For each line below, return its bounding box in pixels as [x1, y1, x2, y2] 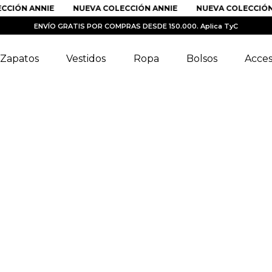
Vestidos [66, 53, 106, 64]
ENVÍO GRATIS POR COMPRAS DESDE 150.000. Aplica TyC [34, 22, 238, 30]
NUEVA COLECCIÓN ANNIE [58, 4, 163, 13]
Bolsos [186, 53, 217, 64]
